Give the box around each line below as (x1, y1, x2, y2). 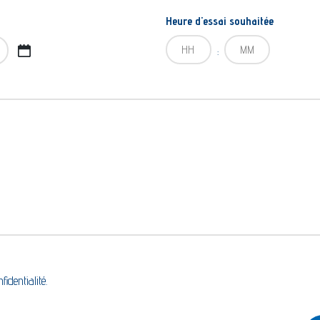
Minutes (224, 40, 253, 53)
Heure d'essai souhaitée (166, 14, 274, 29)
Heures (166, 40, 194, 53)
